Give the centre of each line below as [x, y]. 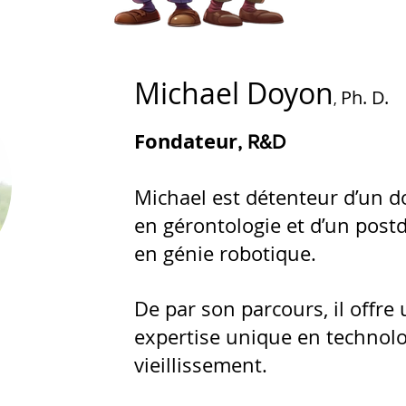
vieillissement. [201, 365]
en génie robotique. [225, 253]
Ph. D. [365, 97]
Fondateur [186, 141]
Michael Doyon [234, 93]
